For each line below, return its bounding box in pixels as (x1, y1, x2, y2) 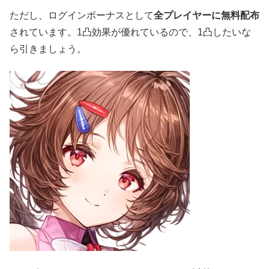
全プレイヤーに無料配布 (154, 10, 259, 20)
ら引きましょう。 (10, 43, 86, 54)
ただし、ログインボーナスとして (10, 10, 154, 20)
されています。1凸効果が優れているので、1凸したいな (10, 26, 251, 37)
